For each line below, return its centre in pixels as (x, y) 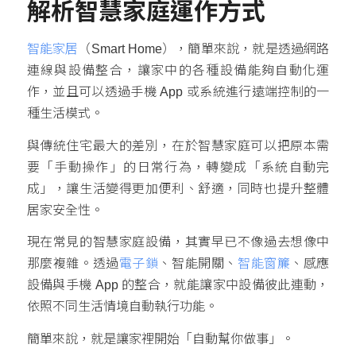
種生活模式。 (65, 114)
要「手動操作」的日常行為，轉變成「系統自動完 (178, 167)
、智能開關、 (198, 264)
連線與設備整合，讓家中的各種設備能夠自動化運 (178, 71)
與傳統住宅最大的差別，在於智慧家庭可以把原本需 (178, 145)
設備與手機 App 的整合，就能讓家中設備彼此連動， (178, 285)
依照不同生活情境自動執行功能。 (122, 307)
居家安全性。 (65, 210)
